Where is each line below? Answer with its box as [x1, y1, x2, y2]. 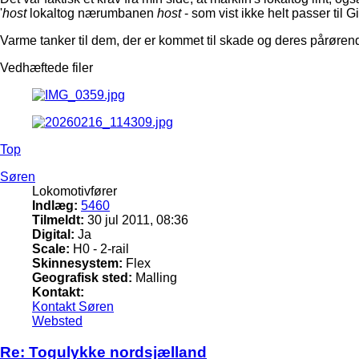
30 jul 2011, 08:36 [84, 213, 188, 228]
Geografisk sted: [32, 271, 132, 285]
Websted [32, 314, 83, 329]
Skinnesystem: [32, 256, 123, 271]
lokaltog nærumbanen [26, 6, 157, 21]
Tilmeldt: [32, 213, 84, 228]
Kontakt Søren [32, 300, 114, 314]
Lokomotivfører [32, 184, 117, 199]
